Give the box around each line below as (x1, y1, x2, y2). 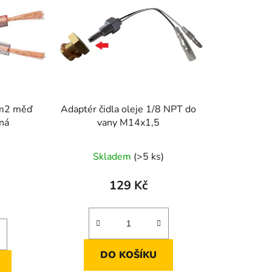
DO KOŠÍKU (100, 248, 157, 262)
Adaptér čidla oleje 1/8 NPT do (61, 102, 197, 116)
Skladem (93, 149, 134, 163)
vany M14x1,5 (97, 115, 160, 129)
